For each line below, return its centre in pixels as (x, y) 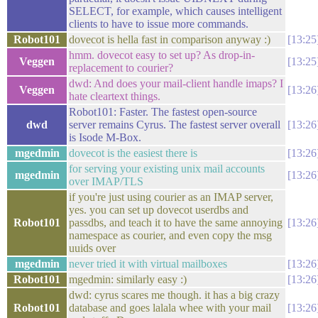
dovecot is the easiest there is (133, 153)
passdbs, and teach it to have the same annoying (176, 223)
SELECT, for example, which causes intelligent (175, 11)
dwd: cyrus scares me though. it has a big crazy (174, 295)
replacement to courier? (121, 68)
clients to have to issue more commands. (159, 24)
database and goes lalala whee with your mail (170, 308)
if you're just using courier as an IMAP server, (171, 197)
